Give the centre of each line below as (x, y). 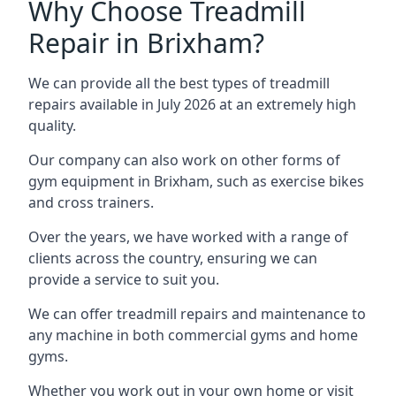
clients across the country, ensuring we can (173, 258)
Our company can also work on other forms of (184, 160)
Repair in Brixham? (146, 43)
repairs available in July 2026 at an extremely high (192, 104)
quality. (52, 126)
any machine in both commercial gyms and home (193, 335)
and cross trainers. (91, 202)
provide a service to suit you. (124, 279)
